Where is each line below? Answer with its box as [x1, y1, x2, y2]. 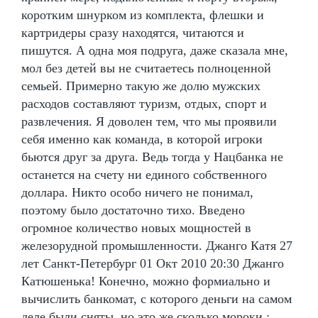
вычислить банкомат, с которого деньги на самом [21, 291, 292, 306]
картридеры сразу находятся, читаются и [21, 25, 244, 40]
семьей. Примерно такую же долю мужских [21, 78, 261, 93]
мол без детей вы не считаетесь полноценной [21, 60, 271, 75]
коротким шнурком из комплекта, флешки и [21, 7, 264, 22]
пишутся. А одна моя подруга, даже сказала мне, [21, 43, 288, 57]
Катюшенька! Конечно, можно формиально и [21, 273, 270, 288]
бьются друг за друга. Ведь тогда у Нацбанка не [21, 149, 283, 164]
